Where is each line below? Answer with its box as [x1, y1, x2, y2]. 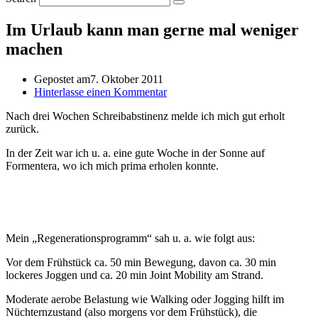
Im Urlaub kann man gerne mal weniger [6, 20, 299, 39]
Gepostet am [34, 72, 90, 85]
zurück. [6, 122, 39, 135]
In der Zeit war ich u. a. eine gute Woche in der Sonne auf [6, 146, 265, 159]
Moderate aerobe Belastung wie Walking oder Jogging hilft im [6, 292, 284, 305]
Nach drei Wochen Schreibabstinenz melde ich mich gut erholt [6, 109, 285, 122]
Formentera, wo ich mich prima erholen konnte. [6, 159, 219, 172]
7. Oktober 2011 [90, 72, 163, 85]
